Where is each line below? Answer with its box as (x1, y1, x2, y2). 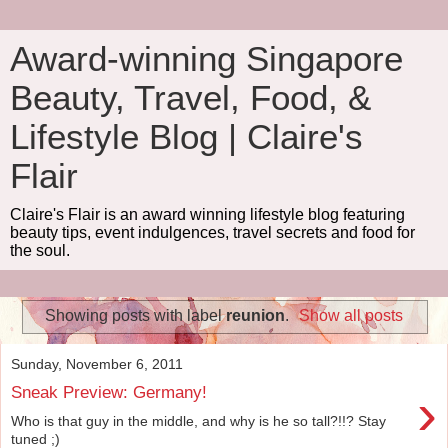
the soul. (10, 242, 70, 259)
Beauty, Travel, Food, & (10, 79, 371, 117)
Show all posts (299, 306, 404, 324)
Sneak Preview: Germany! (11, 382, 207, 403)
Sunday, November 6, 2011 (11, 355, 183, 372)
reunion (225, 306, 285, 324)
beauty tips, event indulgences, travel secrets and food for (10, 224, 415, 241)
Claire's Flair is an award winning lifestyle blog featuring (10, 206, 405, 223)
